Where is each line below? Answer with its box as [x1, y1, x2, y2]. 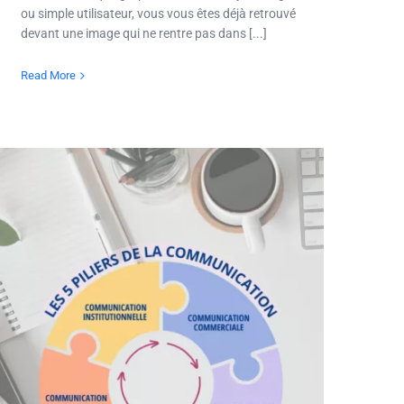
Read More [21, 69, 76, 83]
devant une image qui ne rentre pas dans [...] [21, 26, 267, 41]
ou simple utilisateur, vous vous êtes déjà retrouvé [21, 6, 296, 22]
